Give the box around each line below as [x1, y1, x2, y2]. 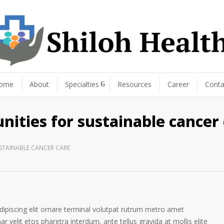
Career [167, 79, 189, 89]
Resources [117, 79, 151, 89]
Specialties [64, 79, 99, 89]
